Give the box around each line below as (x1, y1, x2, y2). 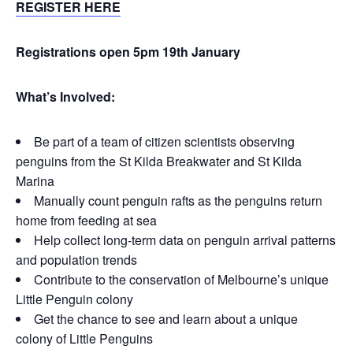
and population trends (16, 251, 137, 269)
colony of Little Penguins (16, 329, 153, 347)
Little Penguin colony (16, 290, 133, 308)
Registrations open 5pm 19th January (16, 43, 240, 61)
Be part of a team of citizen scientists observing (34, 132, 295, 150)
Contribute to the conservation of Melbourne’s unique (34, 270, 329, 288)
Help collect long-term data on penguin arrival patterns (34, 231, 336, 249)
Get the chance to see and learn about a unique (34, 310, 298, 328)
